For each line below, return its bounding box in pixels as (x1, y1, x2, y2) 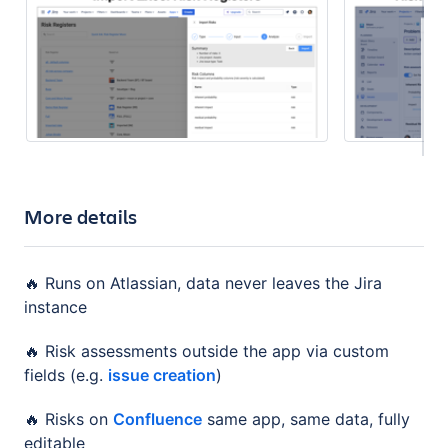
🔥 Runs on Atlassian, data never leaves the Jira (24, 272, 382, 293)
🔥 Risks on (24, 408, 113, 429)
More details (24, 202, 138, 230)
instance (24, 296, 87, 317)
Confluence (113, 408, 202, 429)
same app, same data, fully (202, 408, 410, 429)
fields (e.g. (24, 364, 108, 385)
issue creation (108, 364, 216, 385)
